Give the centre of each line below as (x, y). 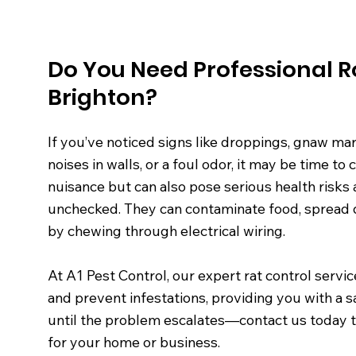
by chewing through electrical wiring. (167, 230)
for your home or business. (134, 341)
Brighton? (103, 98)
